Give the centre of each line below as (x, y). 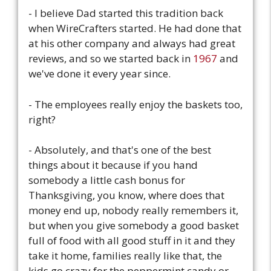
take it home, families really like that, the (125, 256)
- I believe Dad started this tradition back (126, 13)
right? (42, 119)
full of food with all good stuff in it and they (132, 241)
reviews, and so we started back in (111, 59)
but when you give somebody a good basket (134, 226)
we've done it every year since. (100, 74)
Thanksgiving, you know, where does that (126, 195)
